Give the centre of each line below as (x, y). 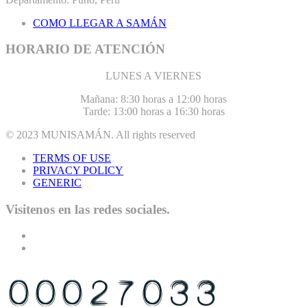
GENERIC (57, 183)
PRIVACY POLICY (78, 171)
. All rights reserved (153, 135)
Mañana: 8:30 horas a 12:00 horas (153, 99)
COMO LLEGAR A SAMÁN (100, 23)
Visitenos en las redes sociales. (88, 209)
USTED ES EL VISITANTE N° (85, 272)
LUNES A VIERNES (153, 76)
